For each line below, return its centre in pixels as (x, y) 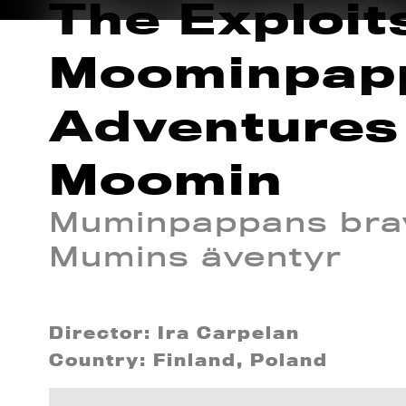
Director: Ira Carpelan (174, 333)
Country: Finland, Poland (188, 360)
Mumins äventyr (195, 258)
